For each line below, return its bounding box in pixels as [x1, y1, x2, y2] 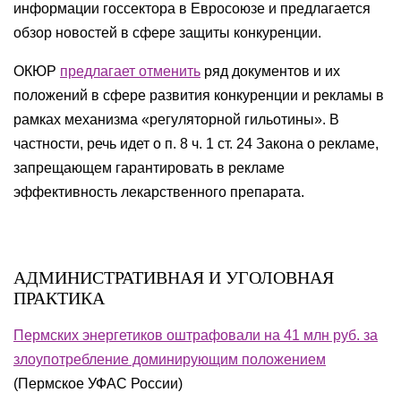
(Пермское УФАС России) [13, 376, 183, 391]
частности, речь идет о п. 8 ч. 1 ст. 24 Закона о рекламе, [13, 136, 379, 151]
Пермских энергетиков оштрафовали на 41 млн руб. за [13, 328, 378, 343]
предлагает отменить [60, 64, 200, 79]
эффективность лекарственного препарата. [13, 184, 304, 200]
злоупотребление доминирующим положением [13, 352, 326, 367]
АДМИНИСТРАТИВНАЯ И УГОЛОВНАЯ [13, 268, 334, 287]
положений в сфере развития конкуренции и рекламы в [13, 88, 384, 103]
